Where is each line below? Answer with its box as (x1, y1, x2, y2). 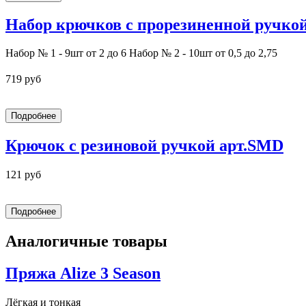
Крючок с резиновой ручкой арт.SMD (5, 137, 283, 155)
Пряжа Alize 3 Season (5, 264, 161, 283)
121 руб (5, 169, 41, 181)
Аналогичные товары (5, 232, 167, 251)
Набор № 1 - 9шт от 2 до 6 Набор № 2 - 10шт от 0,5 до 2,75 (5, 47, 277, 59)
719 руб (5, 73, 41, 85)
